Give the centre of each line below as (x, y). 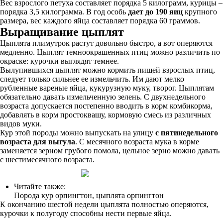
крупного (200, 12)
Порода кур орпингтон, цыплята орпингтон (89, 195)
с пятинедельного (187, 133)
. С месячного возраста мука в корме (137, 142)
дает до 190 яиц (155, 12)
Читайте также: (40, 186)
